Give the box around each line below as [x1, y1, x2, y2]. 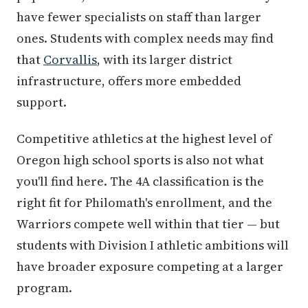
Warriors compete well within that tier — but [16, 214, 280, 232]
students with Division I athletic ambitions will [16, 236, 289, 254]
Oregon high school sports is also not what [16, 151, 264, 168]
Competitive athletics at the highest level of [16, 129, 272, 147]
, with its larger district [97, 50, 232, 68]
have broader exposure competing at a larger [16, 257, 283, 275]
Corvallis [43, 50, 97, 68]
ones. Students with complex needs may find [16, 29, 274, 47]
